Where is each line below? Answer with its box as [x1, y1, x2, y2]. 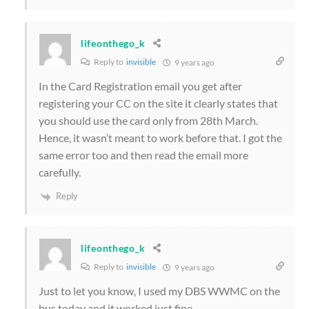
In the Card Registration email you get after [39, 79, 242, 92]
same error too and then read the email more [39, 148, 248, 161]
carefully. [39, 165, 81, 179]
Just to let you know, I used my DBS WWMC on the [39, 283, 280, 297]
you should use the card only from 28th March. [39, 113, 258, 127]
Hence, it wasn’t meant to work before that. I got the [39, 130, 282, 144]
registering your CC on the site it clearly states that [39, 96, 278, 110]
